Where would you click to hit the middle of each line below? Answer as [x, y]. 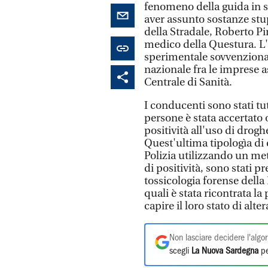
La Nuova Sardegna [225, 251]
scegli [180, 251]
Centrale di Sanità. [188, 82]
